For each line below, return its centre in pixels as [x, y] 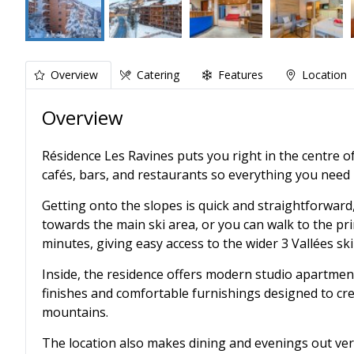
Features [241, 75]
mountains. [75, 312]
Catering [158, 75]
